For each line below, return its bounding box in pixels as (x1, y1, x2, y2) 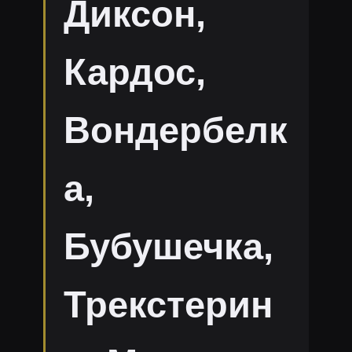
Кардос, (63, 52, 206, 93)
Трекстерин (63, 284, 273, 326)
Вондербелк (63, 110, 288, 152)
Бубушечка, (63, 226, 273, 268)
